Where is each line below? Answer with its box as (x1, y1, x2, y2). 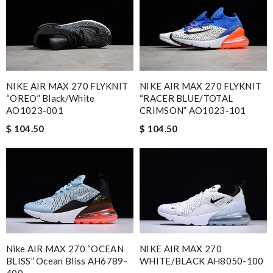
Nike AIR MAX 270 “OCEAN (6, 243, 124, 255)
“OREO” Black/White (6, 93, 95, 104)
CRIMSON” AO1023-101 (140, 105, 246, 116)
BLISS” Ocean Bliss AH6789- (6, 255, 127, 267)
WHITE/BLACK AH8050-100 (140, 255, 264, 267)
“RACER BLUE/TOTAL (140, 93, 233, 104)
